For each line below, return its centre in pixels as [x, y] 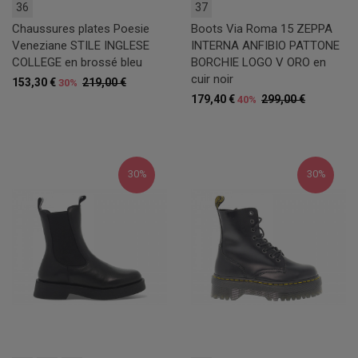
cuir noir [212, 79]
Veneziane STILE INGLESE [81, 45]
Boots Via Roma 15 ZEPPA [262, 28]
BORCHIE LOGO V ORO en [259, 62]
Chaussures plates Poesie [81, 28]
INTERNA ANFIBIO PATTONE [265, 45]
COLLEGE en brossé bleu [77, 62]
